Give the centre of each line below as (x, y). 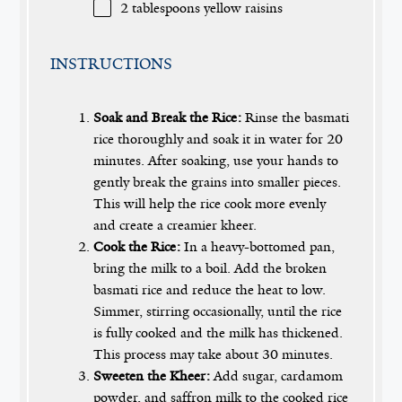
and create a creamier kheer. (175, 226)
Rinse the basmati (296, 118)
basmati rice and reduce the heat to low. (210, 290)
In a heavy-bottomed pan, (258, 247)
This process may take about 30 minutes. (214, 355)
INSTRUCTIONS (112, 63)
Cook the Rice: (137, 247)
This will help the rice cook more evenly (210, 204)
